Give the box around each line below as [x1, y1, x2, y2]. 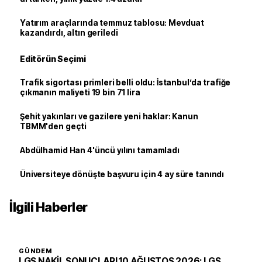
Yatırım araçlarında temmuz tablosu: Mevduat [20, 18, 205, 27]
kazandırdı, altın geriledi [20, 28, 118, 37]
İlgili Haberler [9, 199, 88, 215]
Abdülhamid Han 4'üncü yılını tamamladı [20, 146, 180, 155]
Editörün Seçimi [20, 54, 86, 64]
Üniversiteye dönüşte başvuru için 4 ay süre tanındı [20, 170, 225, 179]
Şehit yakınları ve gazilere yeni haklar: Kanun [20, 112, 198, 121]
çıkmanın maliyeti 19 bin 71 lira [20, 88, 140, 97]
